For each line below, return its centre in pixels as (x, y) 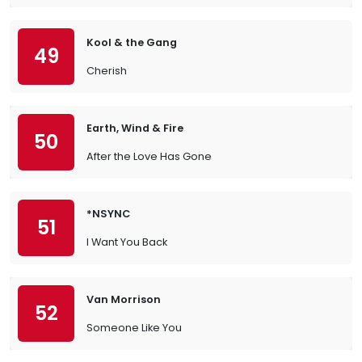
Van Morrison (124, 299)
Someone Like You (134, 328)
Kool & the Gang (132, 42)
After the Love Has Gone (149, 156)
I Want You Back (127, 242)
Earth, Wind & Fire (135, 128)
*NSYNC (108, 214)
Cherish (107, 71)
